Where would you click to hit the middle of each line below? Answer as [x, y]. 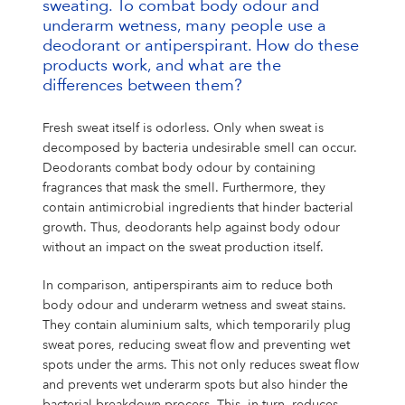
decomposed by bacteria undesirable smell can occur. [199, 148]
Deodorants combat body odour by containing [179, 168]
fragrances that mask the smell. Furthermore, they [184, 188]
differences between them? [142, 85]
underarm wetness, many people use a [184, 26]
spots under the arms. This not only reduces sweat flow [200, 365]
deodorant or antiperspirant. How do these [200, 46]
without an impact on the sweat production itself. [183, 247]
